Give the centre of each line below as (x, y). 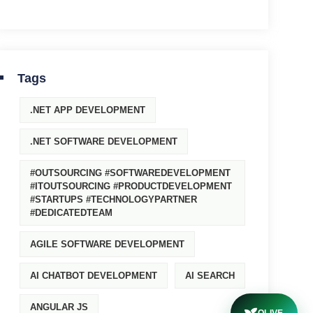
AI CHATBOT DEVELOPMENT (93, 276)
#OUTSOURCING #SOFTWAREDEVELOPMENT (130, 173)
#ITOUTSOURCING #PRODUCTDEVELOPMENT (131, 186)
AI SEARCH (210, 276)
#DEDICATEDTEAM (71, 213)
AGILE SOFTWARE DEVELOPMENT (107, 244)
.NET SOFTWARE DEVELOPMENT (103, 141)
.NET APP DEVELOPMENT (87, 110)
